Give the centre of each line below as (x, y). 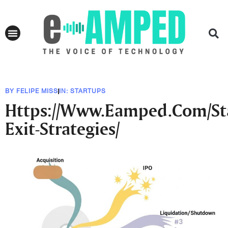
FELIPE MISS (37, 91)
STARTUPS (88, 91)
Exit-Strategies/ (62, 129)
